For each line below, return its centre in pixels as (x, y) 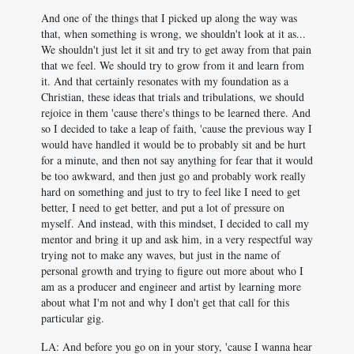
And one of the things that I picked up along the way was (169, 18)
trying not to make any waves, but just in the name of (161, 255)
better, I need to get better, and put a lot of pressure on (163, 207)
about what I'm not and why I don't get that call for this (165, 302)
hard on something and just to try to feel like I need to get (171, 192)
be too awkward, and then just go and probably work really (173, 176)
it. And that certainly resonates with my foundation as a (165, 81)
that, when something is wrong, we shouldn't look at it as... (173, 34)
